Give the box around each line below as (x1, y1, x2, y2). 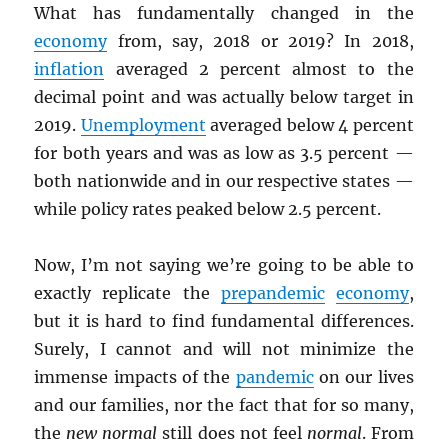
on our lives (313, 367, 414, 388)
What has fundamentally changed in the (34, 3, 414, 24)
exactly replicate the (34, 283, 221, 304)
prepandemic (220, 283, 325, 304)
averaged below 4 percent (205, 115, 414, 136)
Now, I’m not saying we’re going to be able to (34, 255, 414, 276)
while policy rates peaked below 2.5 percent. (34, 199, 382, 220)
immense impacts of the (34, 367, 236, 388)
